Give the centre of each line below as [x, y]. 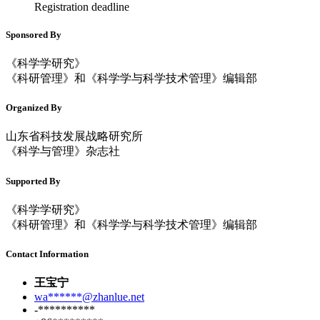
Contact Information [47, 254]
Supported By [33, 181]
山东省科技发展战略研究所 [74, 136]
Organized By [34, 108]
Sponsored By [34, 34]
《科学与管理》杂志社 [63, 151]
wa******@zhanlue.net [89, 297]
